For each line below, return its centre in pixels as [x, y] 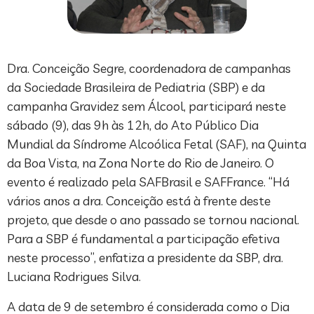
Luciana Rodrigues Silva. [77, 277]
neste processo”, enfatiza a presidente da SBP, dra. [145, 258]
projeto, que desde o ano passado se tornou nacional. [153, 220]
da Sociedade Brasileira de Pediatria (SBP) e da [136, 88]
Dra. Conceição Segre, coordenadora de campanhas [149, 69]
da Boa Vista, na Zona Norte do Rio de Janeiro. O [141, 163]
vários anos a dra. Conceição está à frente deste [139, 201]
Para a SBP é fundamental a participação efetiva [143, 239]
